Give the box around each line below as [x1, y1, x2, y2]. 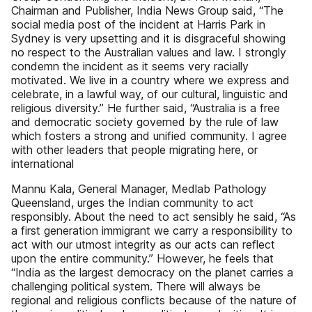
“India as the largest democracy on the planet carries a [11, 265, 293, 279]
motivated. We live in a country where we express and [11, 73, 290, 87]
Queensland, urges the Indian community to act [11, 196, 253, 210]
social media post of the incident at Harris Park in [11, 17, 265, 31]
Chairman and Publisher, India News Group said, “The [11, 3, 283, 17]
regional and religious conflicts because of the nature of [11, 293, 297, 307]
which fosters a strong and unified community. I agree [11, 129, 287, 143]
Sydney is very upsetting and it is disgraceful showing [11, 31, 286, 45]
